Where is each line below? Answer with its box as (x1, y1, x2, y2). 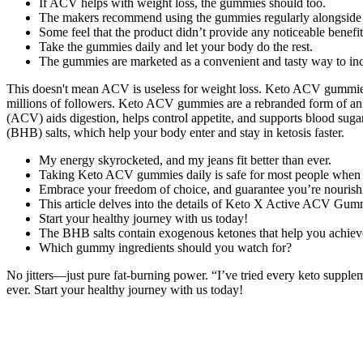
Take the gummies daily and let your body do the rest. (39, 40, 313, 54)
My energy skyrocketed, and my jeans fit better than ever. (39, 153, 331, 168)
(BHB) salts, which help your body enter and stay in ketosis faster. (6, 126, 344, 140)
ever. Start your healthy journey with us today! (6, 283, 243, 297)
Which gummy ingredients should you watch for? (39, 241, 292, 255)
